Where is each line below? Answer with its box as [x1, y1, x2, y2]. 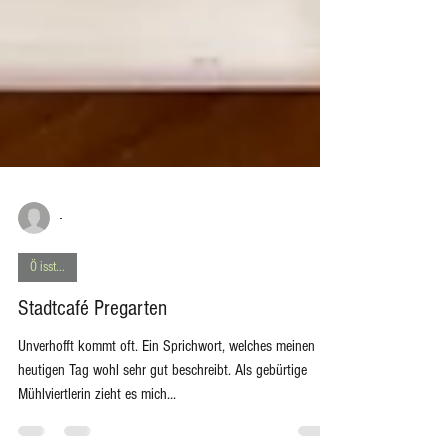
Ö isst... [30, 302, 65, 319]
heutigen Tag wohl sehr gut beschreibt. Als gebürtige [18, 404, 307, 423]
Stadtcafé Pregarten [18, 339, 167, 365]
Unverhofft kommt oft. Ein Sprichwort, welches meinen [18, 380, 315, 399]
